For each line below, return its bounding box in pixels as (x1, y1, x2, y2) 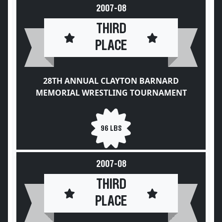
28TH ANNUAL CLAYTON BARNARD (43, 75, 179, 86)
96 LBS (100, 124, 122, 132)
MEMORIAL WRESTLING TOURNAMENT (35, 87, 187, 98)
